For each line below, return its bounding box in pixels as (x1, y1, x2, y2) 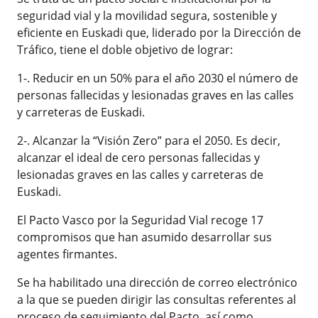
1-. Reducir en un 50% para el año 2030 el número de (16, 70, 298, 87)
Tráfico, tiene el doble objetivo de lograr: (16, 42, 238, 58)
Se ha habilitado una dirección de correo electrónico (16, 275, 297, 291)
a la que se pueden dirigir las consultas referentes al (16, 292, 296, 308)
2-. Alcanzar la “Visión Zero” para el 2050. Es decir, (16, 133, 280, 149)
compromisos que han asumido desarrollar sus (16, 229, 272, 246)
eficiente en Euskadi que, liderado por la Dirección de (16, 25, 301, 41)
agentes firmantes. (16, 246, 120, 263)
